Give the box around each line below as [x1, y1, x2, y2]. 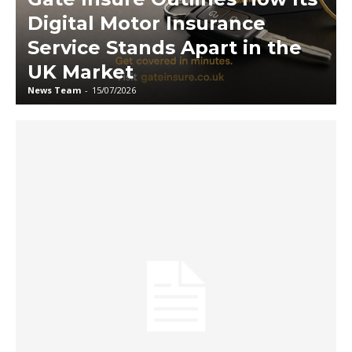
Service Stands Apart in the [27, 36, 302, 60]
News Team [27, 84, 81, 97]
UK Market [27, 60, 134, 84]
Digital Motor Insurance [27, 12, 266, 35]
